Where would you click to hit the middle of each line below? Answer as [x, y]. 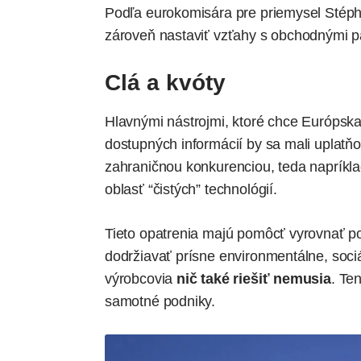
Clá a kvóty [165, 83]
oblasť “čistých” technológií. [191, 189]
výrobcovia [141, 278]
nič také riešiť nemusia [254, 278]
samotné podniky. [160, 301]
